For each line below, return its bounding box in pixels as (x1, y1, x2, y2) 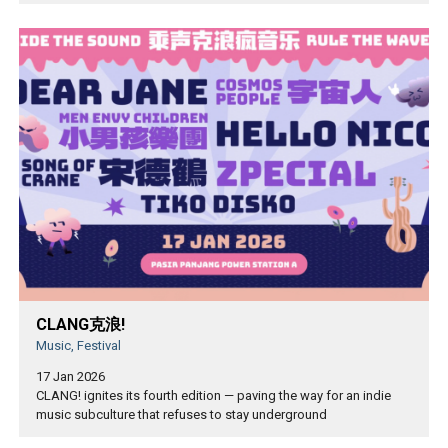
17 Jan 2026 (36, 369, 105, 385)
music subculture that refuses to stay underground (36, 407, 327, 423)
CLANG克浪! (36, 315, 125, 335)
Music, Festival (36, 338, 121, 354)
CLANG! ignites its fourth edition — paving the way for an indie (36, 388, 391, 404)
